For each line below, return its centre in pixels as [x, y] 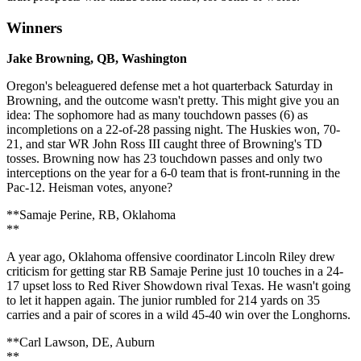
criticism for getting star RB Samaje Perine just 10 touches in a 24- [175, 272]
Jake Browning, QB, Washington [97, 59]
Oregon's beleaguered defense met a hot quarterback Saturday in [170, 86]
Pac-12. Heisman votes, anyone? [89, 188]
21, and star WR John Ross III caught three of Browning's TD [164, 144]
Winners [34, 27]
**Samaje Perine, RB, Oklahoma [91, 215]
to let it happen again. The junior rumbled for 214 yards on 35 [163, 301]
